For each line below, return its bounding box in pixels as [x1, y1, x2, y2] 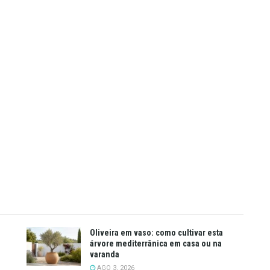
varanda [90, 249, 119, 259]
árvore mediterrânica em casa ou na [90, 238, 222, 248]
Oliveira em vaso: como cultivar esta [90, 227, 223, 237]
